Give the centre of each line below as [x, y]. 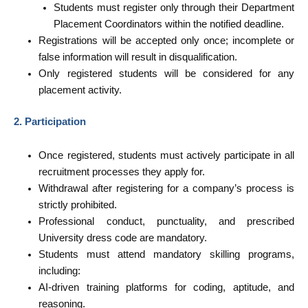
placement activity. [80, 90]
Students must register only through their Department [174, 8]
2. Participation [50, 121]
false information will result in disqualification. [138, 57]
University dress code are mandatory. [123, 238]
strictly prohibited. [78, 205]
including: [60, 271]
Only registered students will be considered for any [166, 74]
